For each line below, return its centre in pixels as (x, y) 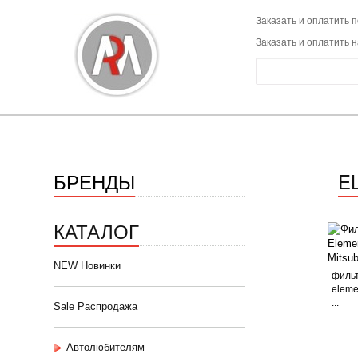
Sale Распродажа (95, 306)
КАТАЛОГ (96, 231)
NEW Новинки (87, 266)
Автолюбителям (105, 347)
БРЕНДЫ (94, 181)
